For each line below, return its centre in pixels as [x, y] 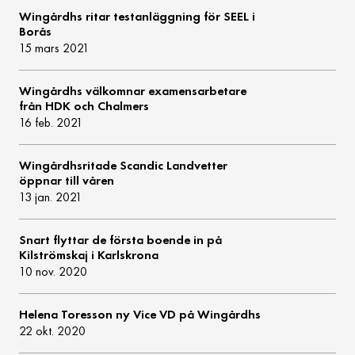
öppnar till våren [67, 181]
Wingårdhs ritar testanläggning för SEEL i [137, 17]
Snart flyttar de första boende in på [121, 240]
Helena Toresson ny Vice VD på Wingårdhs [140, 315]
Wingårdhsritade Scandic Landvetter [124, 166]
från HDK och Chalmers [84, 106]
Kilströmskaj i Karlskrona [89, 255]
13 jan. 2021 [51, 197]
